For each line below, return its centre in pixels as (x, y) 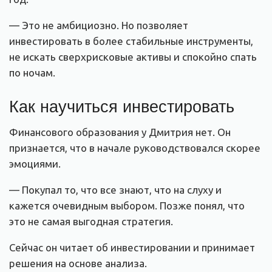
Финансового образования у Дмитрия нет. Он (120, 132)
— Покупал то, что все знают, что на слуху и (115, 190)
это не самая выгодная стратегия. (91, 222)
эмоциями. (35, 164)
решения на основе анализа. (78, 263)
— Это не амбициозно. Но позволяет (99, 25)
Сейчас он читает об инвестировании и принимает (132, 248)
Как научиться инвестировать (122, 105)
